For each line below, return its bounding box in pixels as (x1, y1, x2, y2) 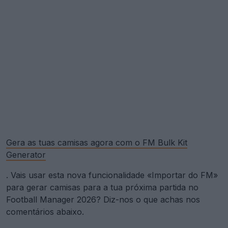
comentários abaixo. (6, 206, 84, 217)
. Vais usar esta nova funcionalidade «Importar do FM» (6, 169, 218, 180)
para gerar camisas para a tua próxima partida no (6, 182, 198, 192)
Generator (6, 149, 46, 160)
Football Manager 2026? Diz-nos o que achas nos (6, 194, 200, 205)
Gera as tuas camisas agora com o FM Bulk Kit (6, 137, 187, 148)
